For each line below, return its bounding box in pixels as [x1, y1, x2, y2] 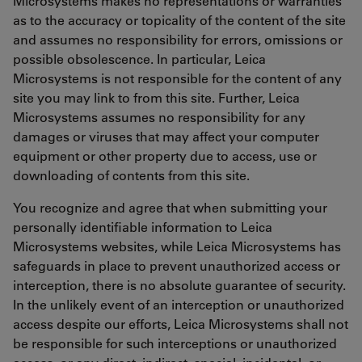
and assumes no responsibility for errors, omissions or [13, 31, 343, 48]
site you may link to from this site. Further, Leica [13, 89, 300, 107]
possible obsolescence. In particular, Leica [13, 50, 266, 68]
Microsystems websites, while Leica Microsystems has [13, 238, 341, 255]
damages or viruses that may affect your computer [13, 128, 319, 145]
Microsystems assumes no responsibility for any [13, 108, 305, 126]
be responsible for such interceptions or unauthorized [13, 335, 337, 352]
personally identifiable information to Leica [13, 218, 272, 236]
